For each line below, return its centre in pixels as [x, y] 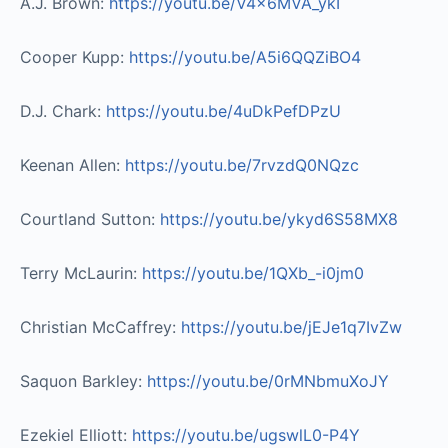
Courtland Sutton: [90, 218]
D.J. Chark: [63, 110]
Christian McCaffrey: [100, 326]
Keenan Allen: [72, 164]
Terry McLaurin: [81, 272]
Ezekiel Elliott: [76, 434]
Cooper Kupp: [74, 56]
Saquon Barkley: [83, 380]
